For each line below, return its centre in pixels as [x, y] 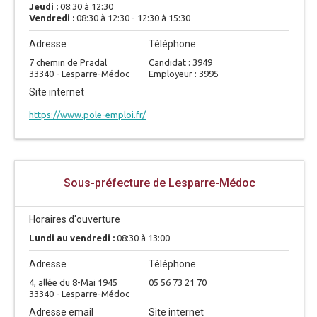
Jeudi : [45, 6]
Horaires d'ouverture [75, 219]
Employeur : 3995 [183, 74]
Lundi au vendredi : [73, 238]
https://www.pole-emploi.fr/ [87, 115]
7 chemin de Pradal [68, 62]
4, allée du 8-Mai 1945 [73, 282]
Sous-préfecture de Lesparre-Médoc [159, 183]
